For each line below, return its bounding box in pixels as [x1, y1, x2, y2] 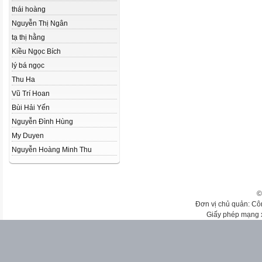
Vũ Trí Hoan [12, 89, 50, 98]
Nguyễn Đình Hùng [12, 118, 73, 126]
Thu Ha [12, 75, 35, 84]
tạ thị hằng [12, 33, 45, 42]
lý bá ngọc [12, 61, 44, 70]
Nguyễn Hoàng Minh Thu [12, 146, 92, 154]
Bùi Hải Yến [12, 104, 50, 112]
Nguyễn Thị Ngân [12, 19, 68, 27]
